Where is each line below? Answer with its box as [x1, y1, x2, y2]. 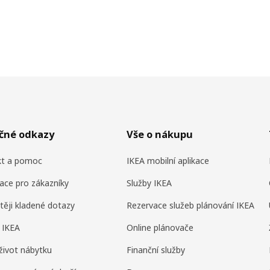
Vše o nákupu [127, 127, 193, 141]
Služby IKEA [127, 177, 172, 189]
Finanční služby [127, 243, 186, 256]
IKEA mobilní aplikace [127, 154, 210, 166]
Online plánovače [127, 221, 194, 233]
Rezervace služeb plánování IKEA [127, 199, 255, 211]
